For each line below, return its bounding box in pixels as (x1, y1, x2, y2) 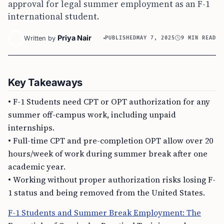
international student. (8, 10, 99, 22)
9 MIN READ (181, 34, 216, 41)
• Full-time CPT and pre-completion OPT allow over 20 (8, 135, 213, 146)
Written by (24, 34, 55, 42)
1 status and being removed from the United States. (8, 187, 205, 198)
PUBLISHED (105, 34, 137, 41)
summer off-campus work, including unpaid (8, 109, 176, 120)
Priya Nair (57, 33, 91, 42)
